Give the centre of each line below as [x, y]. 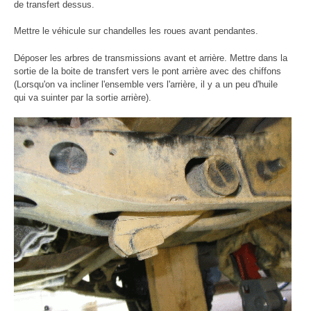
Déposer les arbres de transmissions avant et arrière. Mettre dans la [151, 58]
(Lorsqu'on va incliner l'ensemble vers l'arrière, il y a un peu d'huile [146, 84]
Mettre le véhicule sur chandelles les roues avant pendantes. [136, 31]
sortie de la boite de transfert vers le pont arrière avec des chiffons [148, 71]
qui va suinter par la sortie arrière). [83, 97]
